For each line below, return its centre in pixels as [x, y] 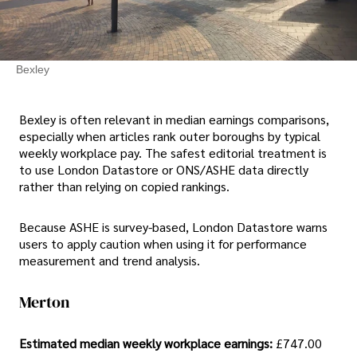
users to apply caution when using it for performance [163, 244]
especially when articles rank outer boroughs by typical [170, 135]
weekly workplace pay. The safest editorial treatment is [173, 152]
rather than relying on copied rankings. [124, 186]
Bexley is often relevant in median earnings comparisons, [174, 119]
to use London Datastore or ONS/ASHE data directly [164, 169]
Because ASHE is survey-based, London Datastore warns [173, 227]
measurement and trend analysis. [110, 261]
